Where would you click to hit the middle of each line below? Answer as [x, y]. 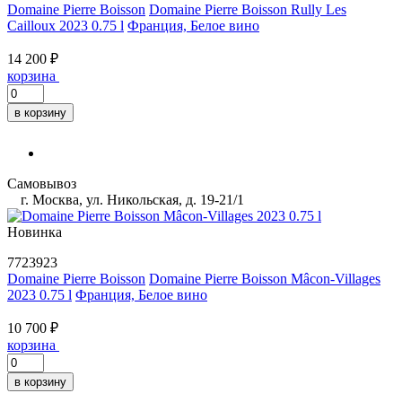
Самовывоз [42, 183]
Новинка [35, 232]
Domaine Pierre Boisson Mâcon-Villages [265, 278]
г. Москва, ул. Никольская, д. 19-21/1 [131, 199]
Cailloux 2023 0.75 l [66, 25]
